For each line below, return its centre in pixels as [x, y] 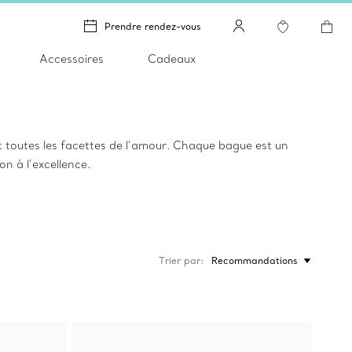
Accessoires [71, 59]
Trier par [180, 260]
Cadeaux [171, 59]
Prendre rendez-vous [153, 26]
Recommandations [255, 260]
